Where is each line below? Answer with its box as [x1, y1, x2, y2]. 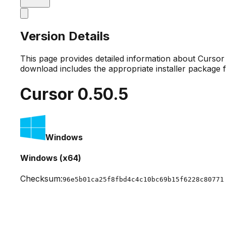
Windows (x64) [20, 152, 81, 163]
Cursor [20, 84, 78, 104]
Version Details [20, 28, 109, 43]
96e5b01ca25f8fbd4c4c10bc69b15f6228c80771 [63, 176, 224, 184]
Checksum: [20, 174, 63, 184]
